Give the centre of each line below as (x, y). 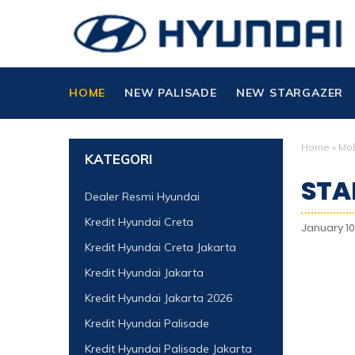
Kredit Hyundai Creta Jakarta (160, 247)
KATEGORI (118, 159)
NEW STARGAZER (290, 93)
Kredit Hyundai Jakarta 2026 (158, 298)
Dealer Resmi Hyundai (142, 197)
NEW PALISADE (171, 93)
